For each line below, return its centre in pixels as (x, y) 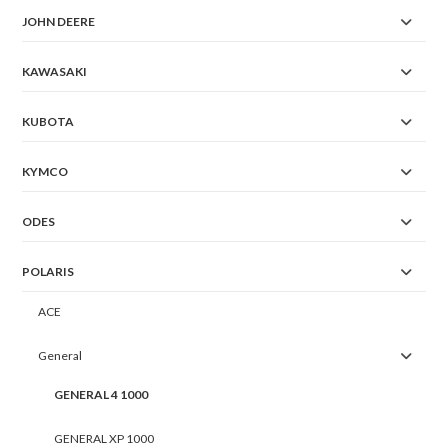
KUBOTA (48, 122)
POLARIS (48, 272)
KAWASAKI (55, 72)
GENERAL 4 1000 (101, 395)
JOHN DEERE (59, 22)
